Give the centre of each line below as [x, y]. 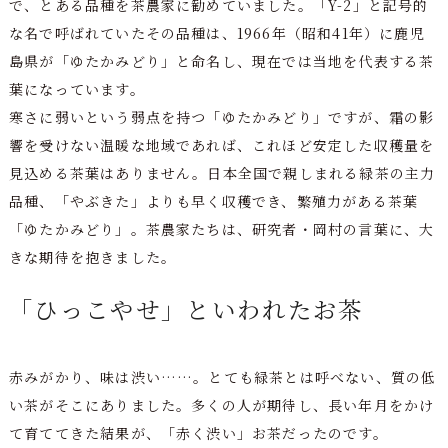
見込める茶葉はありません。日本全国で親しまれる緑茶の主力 [222, 173]
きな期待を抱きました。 [92, 257]
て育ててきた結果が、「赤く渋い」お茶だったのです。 [198, 432]
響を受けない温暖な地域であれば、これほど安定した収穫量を [221, 145]
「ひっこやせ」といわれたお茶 [186, 308]
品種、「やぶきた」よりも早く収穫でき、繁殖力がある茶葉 [213, 201]
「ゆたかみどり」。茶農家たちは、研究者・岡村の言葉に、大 [221, 229]
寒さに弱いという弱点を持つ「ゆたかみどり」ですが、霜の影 [221, 117]
